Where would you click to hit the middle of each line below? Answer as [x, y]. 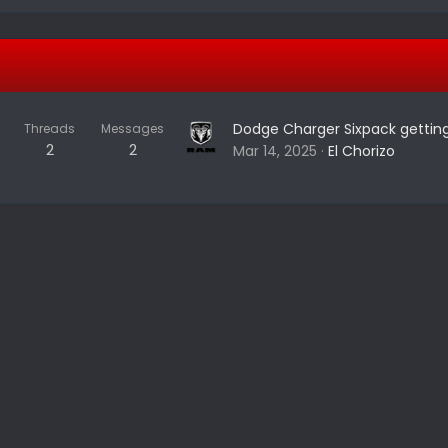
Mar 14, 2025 [275, 150]
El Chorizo [361, 150]
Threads [49, 128]
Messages [132, 128]
